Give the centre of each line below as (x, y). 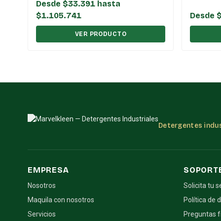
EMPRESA (48, 170)
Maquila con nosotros (61, 200)
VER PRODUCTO (101, 34)
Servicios (42, 214)
